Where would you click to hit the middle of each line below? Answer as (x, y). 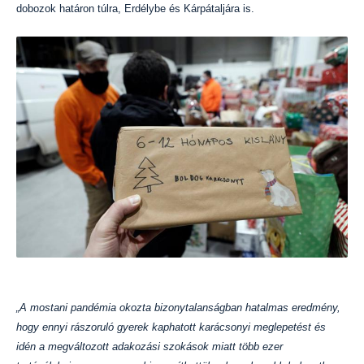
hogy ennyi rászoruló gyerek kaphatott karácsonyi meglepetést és (171, 327)
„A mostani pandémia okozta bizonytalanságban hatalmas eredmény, (178, 308)
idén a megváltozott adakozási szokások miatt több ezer (149, 347)
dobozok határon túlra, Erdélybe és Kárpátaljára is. (135, 9)
